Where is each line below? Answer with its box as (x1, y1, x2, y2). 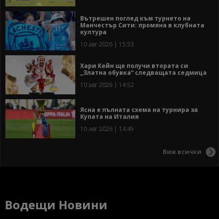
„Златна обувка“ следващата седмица (80, 68, 207, 77)
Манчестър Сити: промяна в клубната (80, 21, 204, 30)
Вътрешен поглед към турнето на (80, 14, 191, 23)
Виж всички (163, 147, 201, 156)
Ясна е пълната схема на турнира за (80, 106, 198, 114)
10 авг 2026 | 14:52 (80, 81, 134, 89)
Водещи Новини (5, 197, 108, 213)
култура (80, 28, 107, 37)
